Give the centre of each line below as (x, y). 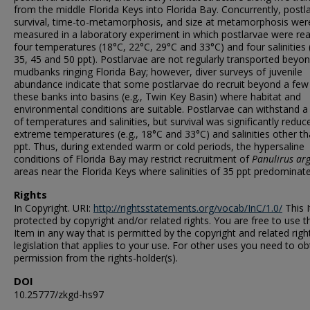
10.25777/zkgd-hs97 (59, 294)
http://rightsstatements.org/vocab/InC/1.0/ (188, 208)
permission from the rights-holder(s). (96, 258)
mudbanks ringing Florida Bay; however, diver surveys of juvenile (158, 72)
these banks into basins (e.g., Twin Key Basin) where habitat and (157, 97)
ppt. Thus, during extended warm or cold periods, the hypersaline (159, 146)
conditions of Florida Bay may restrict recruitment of (133, 159)
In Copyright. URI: (54, 208)
